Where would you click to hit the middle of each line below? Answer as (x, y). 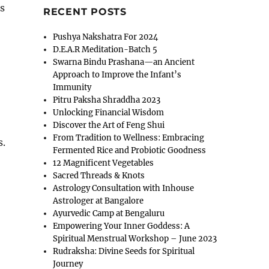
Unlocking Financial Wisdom (109, 113)
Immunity (72, 88)
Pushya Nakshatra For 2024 (106, 37)
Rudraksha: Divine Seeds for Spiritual (124, 252)
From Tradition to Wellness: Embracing (129, 138)
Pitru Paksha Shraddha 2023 (107, 100)
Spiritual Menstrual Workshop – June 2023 (135, 239)
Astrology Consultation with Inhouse (124, 189)
